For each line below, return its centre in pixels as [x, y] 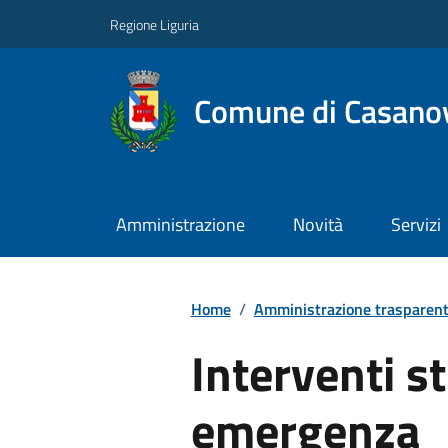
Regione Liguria [154, 24]
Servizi [415, 225]
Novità [317, 225]
